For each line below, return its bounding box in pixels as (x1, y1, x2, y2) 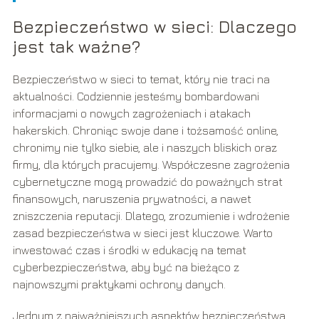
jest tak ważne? (12, 36, 140, 57)
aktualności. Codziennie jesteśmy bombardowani (12, 90, 259, 103)
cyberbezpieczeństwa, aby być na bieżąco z (12, 261, 239, 274)
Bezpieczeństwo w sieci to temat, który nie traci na (12, 73, 270, 86)
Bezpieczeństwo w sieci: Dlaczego (12, 16, 297, 37)
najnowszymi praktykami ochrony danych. (12, 278, 226, 291)
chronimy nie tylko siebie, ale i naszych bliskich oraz (12, 141, 277, 155)
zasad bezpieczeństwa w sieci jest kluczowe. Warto (12, 226, 273, 240)
